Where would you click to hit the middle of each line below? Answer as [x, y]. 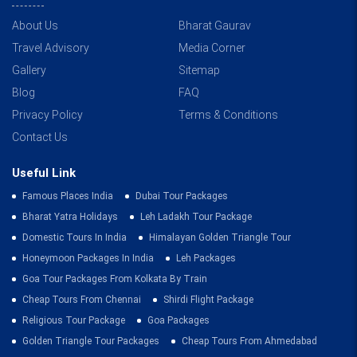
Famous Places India [68, 196]
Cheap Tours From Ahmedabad [249, 341]
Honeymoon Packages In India [88, 258]
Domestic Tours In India [75, 237]
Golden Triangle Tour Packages [91, 341]
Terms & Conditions [228, 114]
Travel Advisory [51, 47]
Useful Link [44, 173]
